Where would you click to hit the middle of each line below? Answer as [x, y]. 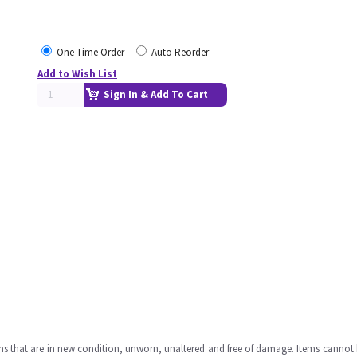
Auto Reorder [180, 52]
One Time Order [90, 52]
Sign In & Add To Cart [156, 94]
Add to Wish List [77, 74]
